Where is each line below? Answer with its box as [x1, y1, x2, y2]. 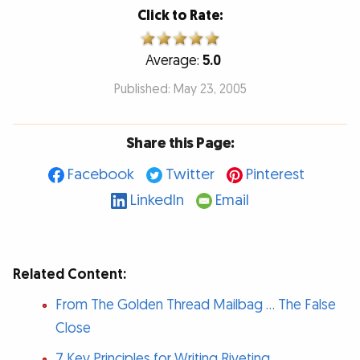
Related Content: [13, 265, 126, 284]
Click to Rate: [137, 6, 223, 26]
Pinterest [245, 165, 305, 186]
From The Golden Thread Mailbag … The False [55, 296, 336, 315]
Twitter [165, 165, 215, 186]
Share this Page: [125, 133, 235, 153]
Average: [145, 51, 202, 71]
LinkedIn [130, 190, 184, 211]
